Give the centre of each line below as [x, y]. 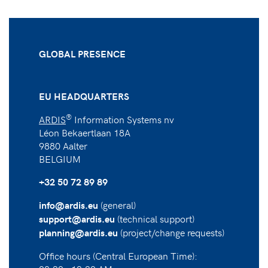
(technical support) [155, 218]
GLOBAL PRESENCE [82, 53]
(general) [117, 204]
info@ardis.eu [68, 205]
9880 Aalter [63, 145]
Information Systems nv [123, 119]
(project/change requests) [171, 232]
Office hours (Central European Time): [118, 255]
